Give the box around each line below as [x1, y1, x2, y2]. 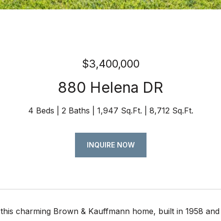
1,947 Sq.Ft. [97, 106, 142, 115]
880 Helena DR [58, 78, 163, 96]
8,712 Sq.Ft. [149, 106, 193, 115]
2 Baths [61, 106, 90, 115]
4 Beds [28, 106, 54, 115]
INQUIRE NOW [86, 141, 135, 149]
